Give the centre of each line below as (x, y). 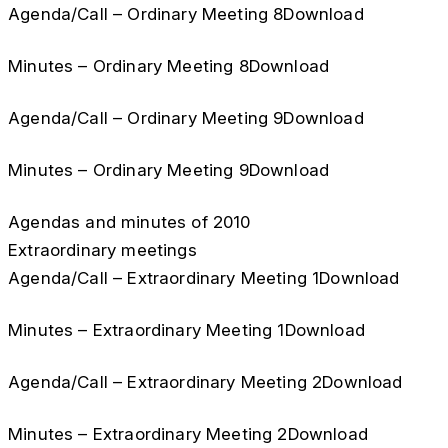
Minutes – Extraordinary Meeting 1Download (186, 330)
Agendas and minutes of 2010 (129, 222)
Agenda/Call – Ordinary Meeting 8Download (186, 14)
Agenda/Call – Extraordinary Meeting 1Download (204, 278)
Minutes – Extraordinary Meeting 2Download (188, 434)
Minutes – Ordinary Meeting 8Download (169, 66)
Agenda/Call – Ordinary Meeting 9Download (186, 118)
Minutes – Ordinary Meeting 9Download (169, 170)
